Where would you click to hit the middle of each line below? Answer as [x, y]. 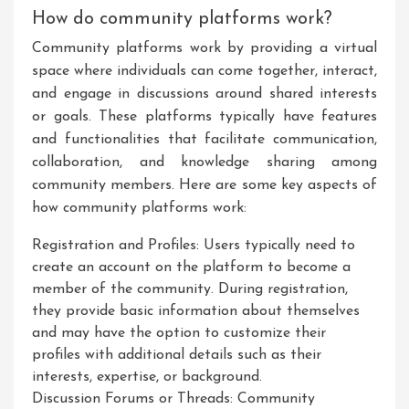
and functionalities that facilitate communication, [204, 140]
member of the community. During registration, [190, 289]
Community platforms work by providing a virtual [204, 48]
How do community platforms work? [182, 19]
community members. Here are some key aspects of [204, 185]
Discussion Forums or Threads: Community [173, 399]
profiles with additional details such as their [177, 355]
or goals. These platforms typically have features [204, 117]
